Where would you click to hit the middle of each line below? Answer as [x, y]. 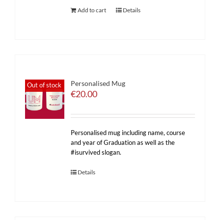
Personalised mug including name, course [128, 133]
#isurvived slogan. [96, 152]
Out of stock [44, 85]
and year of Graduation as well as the [123, 142]
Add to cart [92, 10]
